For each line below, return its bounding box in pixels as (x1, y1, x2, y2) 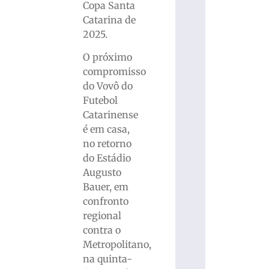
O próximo (83, 51, 133, 64)
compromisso (83, 65, 147, 78)
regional (83, 210, 122, 222)
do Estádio (83, 152, 131, 165)
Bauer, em (83, 181, 129, 193)
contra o (83, 224, 121, 237)
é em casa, (83, 123, 130, 136)
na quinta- (83, 253, 133, 265)
